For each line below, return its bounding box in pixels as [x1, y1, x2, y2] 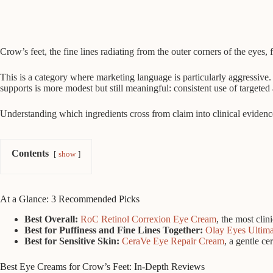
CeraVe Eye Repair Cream [122, 235, 224, 246]
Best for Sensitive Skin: [24, 235, 119, 246]
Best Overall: [24, 213, 78, 224]
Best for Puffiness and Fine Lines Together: [24, 224, 203, 235]
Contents [12, 148, 49, 158]
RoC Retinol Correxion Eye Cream [80, 213, 216, 224]
